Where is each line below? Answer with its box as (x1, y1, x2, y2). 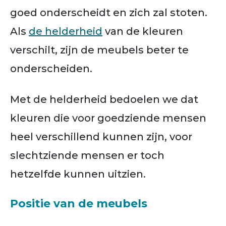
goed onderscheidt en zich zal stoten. (10, 6, 207, 19)
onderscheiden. (10, 62, 95, 75)
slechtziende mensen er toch (10, 149, 164, 161)
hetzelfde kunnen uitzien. (10, 167, 146, 180)
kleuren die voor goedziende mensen (10, 111, 206, 124)
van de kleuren (102, 25, 183, 37)
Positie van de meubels (10, 196, 147, 210)
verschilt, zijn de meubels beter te (10, 43, 189, 56)
